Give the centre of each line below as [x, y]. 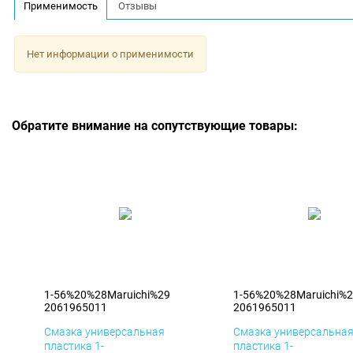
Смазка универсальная [104, 332]
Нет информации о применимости [110, 54]
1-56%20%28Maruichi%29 [107, 295]
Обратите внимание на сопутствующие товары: [155, 126]
